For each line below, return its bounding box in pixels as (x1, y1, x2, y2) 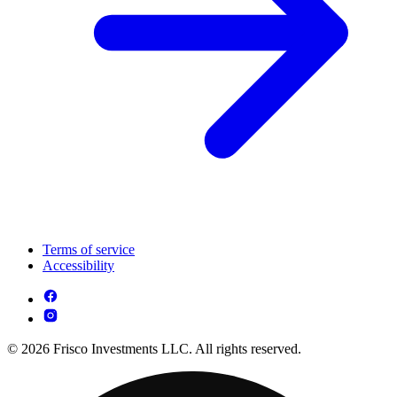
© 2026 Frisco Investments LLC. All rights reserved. (7, 340, 301, 356)
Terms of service (43, 241, 135, 257)
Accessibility (43, 257, 114, 273)
